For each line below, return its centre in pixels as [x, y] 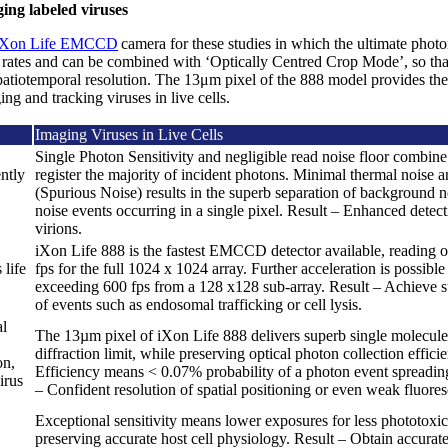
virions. [58, 228]
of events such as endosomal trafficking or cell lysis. [198, 304]
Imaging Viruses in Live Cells [129, 134]
